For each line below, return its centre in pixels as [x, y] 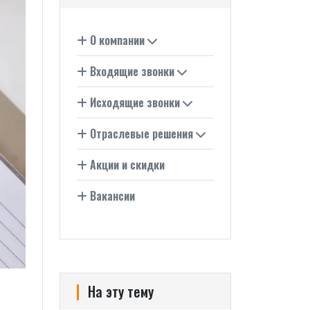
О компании [117, 40]
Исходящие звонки [135, 102]
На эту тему [121, 291]
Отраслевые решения [142, 134]
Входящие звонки [132, 71]
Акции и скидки [126, 165]
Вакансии [111, 196]
